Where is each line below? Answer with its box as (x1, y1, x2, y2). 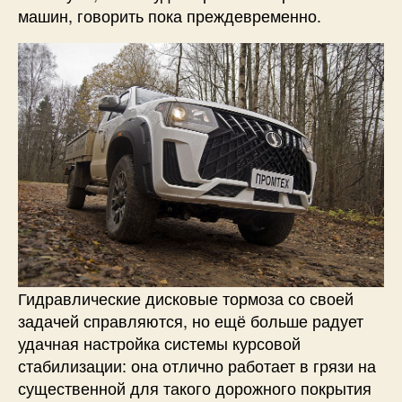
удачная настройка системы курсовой (18, 331, 301, 355)
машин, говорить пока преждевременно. (18, 4, 321, 28)
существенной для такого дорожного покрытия (18, 376, 371, 400)
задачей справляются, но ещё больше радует (18, 309, 363, 333)
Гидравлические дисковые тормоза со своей (18, 286, 354, 310)
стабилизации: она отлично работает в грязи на (18, 354, 376, 378)
